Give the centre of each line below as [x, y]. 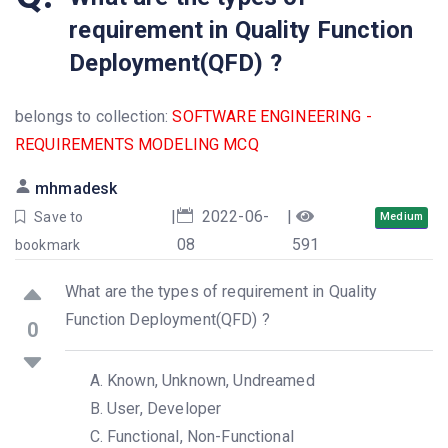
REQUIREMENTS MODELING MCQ [137, 144]
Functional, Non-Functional [200, 436]
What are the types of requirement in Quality [221, 291]
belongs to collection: [94, 116]
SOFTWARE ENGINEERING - [272, 116]
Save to [59, 217]
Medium [401, 216]
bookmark [48, 245]
